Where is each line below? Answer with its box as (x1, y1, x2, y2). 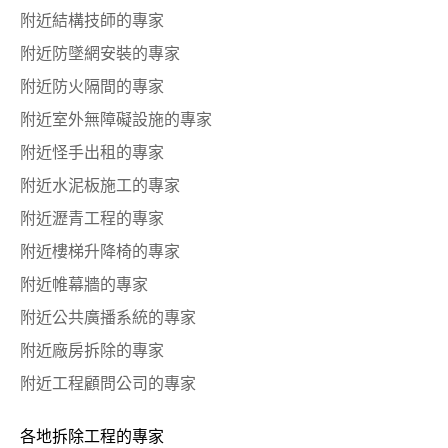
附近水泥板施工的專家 (20, 178, 180, 195)
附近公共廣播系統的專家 (20, 310, 196, 327)
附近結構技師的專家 (20, 13, 164, 30)
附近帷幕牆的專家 (20, 277, 148, 294)
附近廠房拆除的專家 (20, 343, 164, 360)
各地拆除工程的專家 (20, 429, 164, 446)
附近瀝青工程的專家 (20, 211, 164, 228)
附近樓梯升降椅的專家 (20, 244, 180, 261)
